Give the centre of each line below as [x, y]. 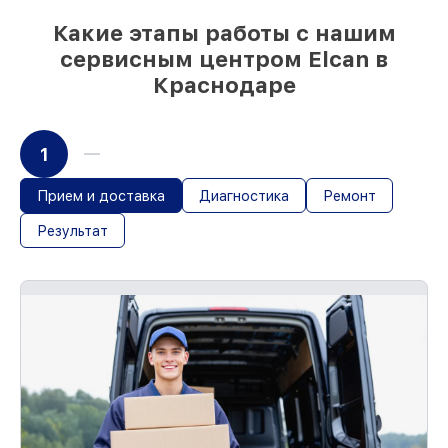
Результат [72, 230]
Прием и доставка [101, 195]
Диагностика [244, 195]
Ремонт [349, 195]
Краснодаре [224, 85]
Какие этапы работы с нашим [224, 33]
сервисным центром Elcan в [224, 59]
